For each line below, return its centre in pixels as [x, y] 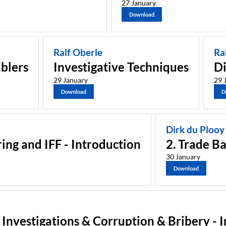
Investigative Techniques [121, 67]
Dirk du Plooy [195, 129]
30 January [183, 157]
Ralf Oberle [78, 53]
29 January [70, 80]
